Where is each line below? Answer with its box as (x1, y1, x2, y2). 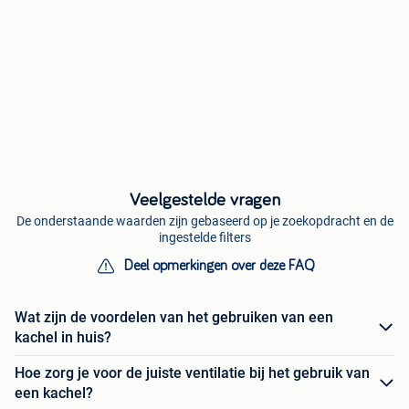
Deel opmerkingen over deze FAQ (123, 258, 315, 273)
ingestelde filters (158, 230, 251, 245)
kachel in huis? (15, 329, 111, 346)
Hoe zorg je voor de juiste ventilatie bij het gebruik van (15, 364, 370, 382)
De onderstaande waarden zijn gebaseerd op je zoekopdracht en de (16, 214, 393, 228)
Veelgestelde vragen (129, 191, 280, 209)
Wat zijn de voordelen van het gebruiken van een (15, 309, 333, 326)
